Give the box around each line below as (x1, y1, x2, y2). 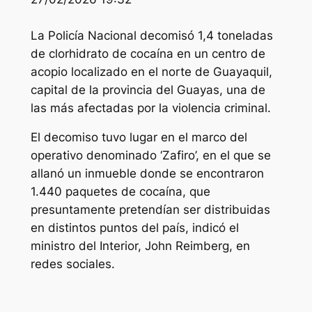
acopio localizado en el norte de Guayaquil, (30, 64, 272, 79)
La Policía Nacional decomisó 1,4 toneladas (30, 28, 273, 42)
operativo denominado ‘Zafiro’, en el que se (30, 148, 271, 163)
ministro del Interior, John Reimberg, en (30, 239, 250, 253)
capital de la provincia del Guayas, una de (30, 82, 265, 97)
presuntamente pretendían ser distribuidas (30, 203, 270, 217)
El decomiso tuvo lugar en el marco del (30, 130, 247, 145)
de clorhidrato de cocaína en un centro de (30, 46, 265, 61)
